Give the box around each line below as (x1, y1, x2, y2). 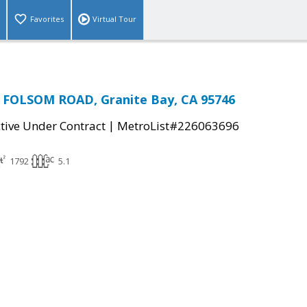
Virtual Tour (93, 14, 136, 25)
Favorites (30, 14, 64, 25)
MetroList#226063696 (117, 118, 239, 134)
